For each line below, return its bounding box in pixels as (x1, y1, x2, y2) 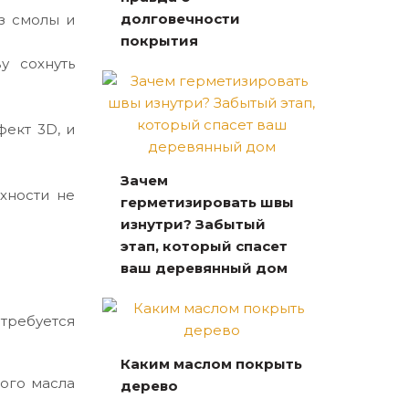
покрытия (121, 31, 198, 49)
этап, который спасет (121, 236, 288, 255)
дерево (121, 376, 178, 394)
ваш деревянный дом (121, 258, 288, 277)
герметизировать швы (121, 193, 294, 211)
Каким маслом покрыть (121, 354, 302, 372)
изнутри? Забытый (121, 215, 266, 233)
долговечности (121, 9, 240, 27)
